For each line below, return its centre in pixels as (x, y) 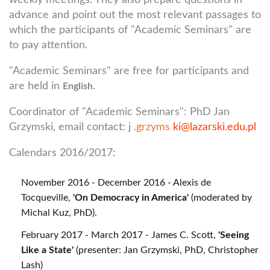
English (78, 86)
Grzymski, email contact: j (71, 127)
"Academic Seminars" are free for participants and (129, 71)
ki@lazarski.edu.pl (215, 127)
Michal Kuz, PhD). (59, 213)
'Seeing (234, 235)
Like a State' (47, 250)
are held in (36, 86)
